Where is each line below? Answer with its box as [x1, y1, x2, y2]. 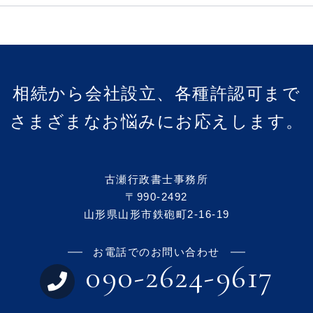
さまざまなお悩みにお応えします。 [9, 112, 304, 131]
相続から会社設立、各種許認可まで [13, 84, 300, 103]
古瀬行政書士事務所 [104, 173, 209, 185]
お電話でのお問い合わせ [93, 246, 220, 258]
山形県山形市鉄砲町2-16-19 [83, 208, 230, 220]
